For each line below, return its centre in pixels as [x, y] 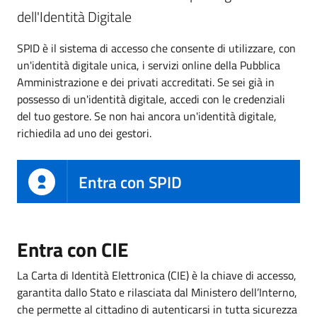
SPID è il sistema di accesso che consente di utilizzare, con [156, 48]
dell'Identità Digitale [74, 16]
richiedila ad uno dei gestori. [84, 133]
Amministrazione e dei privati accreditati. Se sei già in [146, 82]
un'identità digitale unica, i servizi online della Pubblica [149, 65]
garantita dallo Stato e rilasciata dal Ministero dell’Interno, [157, 293]
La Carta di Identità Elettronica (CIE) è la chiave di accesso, [157, 276]
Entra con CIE [73, 250]
